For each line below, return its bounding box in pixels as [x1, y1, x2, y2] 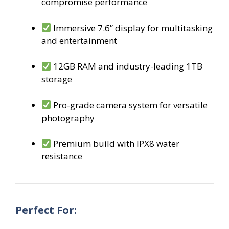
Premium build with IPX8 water [51, 138, 180, 149]
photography [41, 111, 95, 124]
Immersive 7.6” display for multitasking [51, 21, 213, 34]
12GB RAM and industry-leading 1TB [51, 60, 203, 72]
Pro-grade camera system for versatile [51, 99, 208, 111]
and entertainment [41, 34, 117, 47]
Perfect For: [15, 203, 77, 217]
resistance [41, 150, 82, 162]
